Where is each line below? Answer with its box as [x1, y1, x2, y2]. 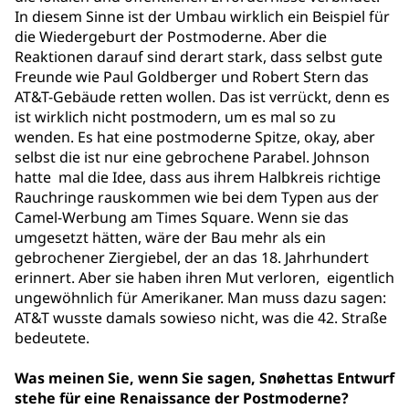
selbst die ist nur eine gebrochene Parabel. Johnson [15, 147, 370, 167]
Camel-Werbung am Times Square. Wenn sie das [15, 207, 349, 227]
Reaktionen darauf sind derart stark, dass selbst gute [15, 47, 383, 67]
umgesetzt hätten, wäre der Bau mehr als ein [15, 227, 326, 247]
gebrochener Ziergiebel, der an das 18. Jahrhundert [15, 247, 369, 267]
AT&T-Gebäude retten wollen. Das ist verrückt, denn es [15, 87, 390, 107]
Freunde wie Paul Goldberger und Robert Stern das [15, 67, 369, 87]
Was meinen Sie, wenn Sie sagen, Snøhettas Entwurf [15, 368, 394, 388]
